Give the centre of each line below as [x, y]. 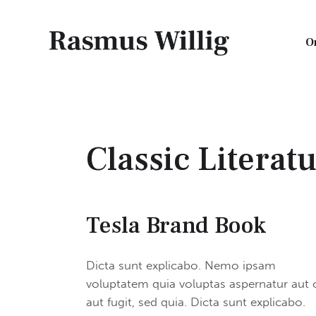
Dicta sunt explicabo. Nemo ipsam [181, 265]
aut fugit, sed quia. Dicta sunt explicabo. [196, 302]
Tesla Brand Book [176, 225]
